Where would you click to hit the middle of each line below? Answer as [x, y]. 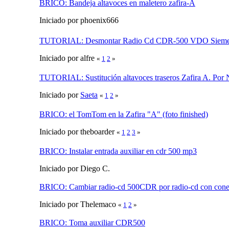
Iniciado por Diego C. [75, 168]
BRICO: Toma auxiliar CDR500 [92, 222]
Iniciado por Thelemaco [79, 204]
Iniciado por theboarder [78, 131]
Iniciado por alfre [68, 58]
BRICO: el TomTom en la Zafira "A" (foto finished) [124, 114]
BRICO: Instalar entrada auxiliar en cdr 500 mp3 [118, 151]
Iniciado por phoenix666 [79, 20]
